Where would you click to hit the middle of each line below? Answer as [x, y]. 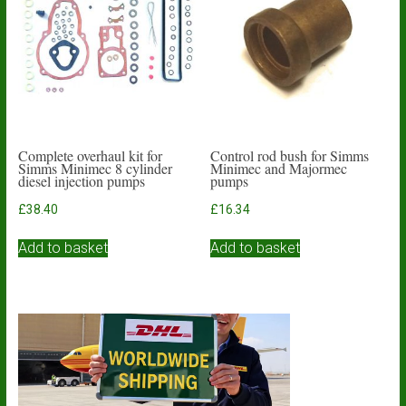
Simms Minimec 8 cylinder [95, 168]
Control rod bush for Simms [290, 155]
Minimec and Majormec [279, 168]
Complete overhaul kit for [90, 155]
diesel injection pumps [81, 180]
